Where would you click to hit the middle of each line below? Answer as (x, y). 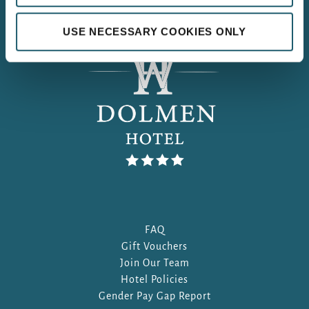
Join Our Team (154, 263)
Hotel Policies (154, 280)
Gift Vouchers (154, 247)
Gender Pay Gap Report (154, 296)
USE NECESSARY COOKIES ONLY (154, 31)
